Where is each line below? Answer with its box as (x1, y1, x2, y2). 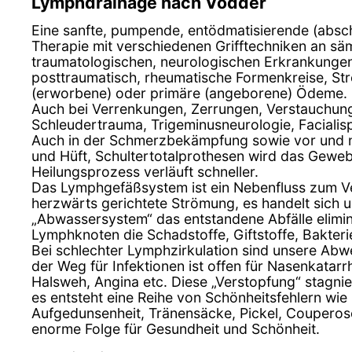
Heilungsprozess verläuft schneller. (31, 163, 258, 181)
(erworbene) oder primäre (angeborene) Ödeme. (31, 85, 347, 102)
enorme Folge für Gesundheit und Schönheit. (31, 321, 320, 338)
